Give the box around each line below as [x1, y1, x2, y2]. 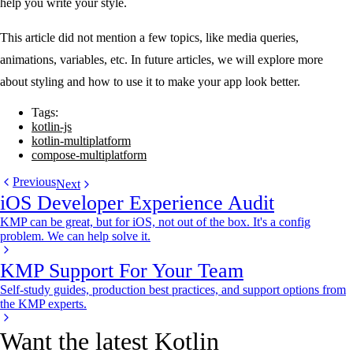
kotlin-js [32, 119, 72, 133]
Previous [13, 174, 56, 188]
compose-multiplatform [32, 147, 147, 162]
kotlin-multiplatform [32, 133, 131, 147]
